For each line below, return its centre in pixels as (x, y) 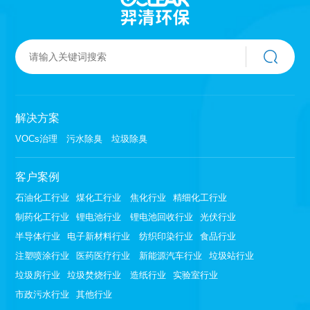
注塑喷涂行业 (43, 255)
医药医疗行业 (103, 255)
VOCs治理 (37, 138)
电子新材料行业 (99, 236)
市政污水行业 (43, 294)
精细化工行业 (200, 197)
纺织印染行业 (166, 236)
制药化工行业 (43, 217)
